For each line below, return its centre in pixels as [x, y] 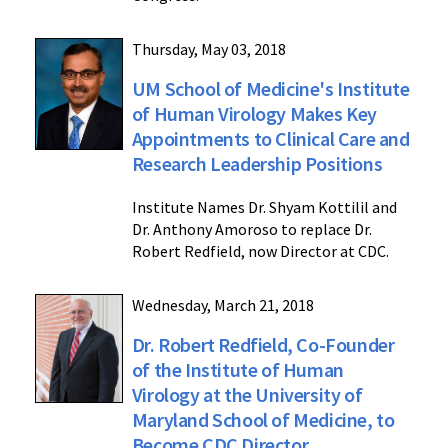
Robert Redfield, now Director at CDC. [260, 250]
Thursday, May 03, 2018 [208, 48]
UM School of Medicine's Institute [270, 88]
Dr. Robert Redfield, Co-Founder [263, 344]
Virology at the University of [247, 394]
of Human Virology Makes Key [254, 113]
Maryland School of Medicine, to [263, 419]
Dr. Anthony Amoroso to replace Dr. [251, 228]
